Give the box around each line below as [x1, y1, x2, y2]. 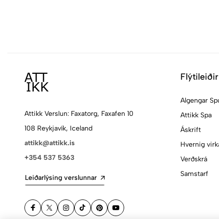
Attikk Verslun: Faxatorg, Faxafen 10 [24, 109, 133, 118]
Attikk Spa [180, 111, 212, 119]
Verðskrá [180, 155, 207, 163]
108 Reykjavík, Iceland [24, 124, 92, 132]
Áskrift [180, 126, 201, 134]
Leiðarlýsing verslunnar [25, 174, 97, 182]
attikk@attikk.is [24, 139, 75, 147]
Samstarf [180, 170, 208, 178]
